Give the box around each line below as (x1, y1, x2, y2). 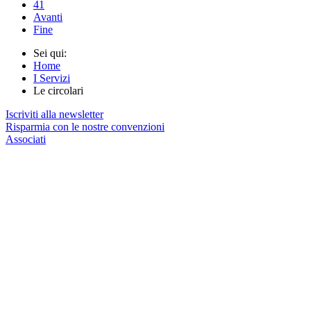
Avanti (33, 11, 62, 23)
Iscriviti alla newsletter (6, 108, 103, 120)
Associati (6, 133, 46, 145)
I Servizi (33, 72, 70, 84)
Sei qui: (33, 47, 72, 59)
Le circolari (33, 85, 83, 96)
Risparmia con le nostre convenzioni (6, 121, 165, 133)
